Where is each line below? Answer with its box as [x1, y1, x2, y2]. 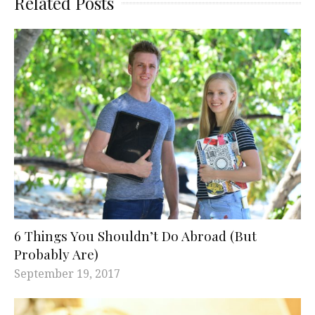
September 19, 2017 [14, 266, 120, 282]
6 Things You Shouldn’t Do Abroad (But [14, 226, 257, 245]
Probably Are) [14, 245, 98, 264]
